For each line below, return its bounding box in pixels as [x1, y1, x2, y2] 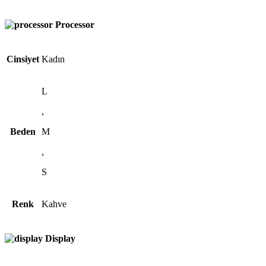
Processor [55, 19, 94, 30]
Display [45, 233, 75, 244]
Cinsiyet [7, 54, 39, 65]
